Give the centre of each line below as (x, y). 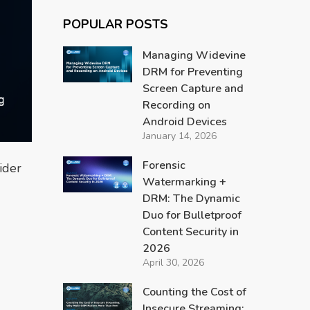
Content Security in (190, 232)
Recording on (176, 105)
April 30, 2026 (173, 263)
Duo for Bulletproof (192, 215)
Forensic (164, 165)
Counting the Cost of (194, 292)
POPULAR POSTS (115, 24)
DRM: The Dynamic (191, 199)
